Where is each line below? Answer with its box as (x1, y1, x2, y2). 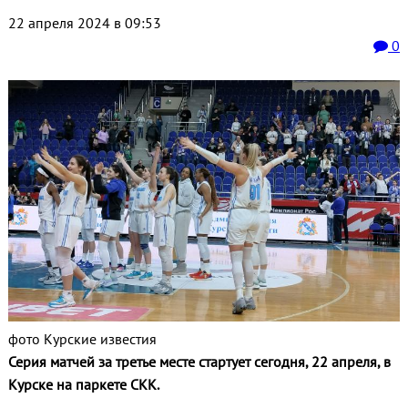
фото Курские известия (7, 329, 157, 348)
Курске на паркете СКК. (7, 374, 159, 393)
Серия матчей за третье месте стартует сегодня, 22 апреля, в (7, 352, 391, 371)
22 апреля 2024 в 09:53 (7, 14, 161, 33)
